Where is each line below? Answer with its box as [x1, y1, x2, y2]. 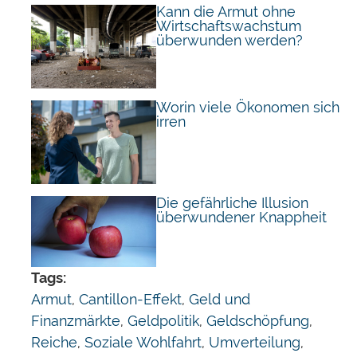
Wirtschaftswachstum [156, 17, 302, 34]
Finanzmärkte [30, 312, 120, 329]
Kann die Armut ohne [156, 2, 296, 20]
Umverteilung [208, 333, 300, 351]
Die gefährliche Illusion [156, 194, 309, 211]
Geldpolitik [127, 312, 199, 329]
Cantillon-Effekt [78, 290, 182, 308]
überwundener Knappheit [156, 208, 328, 226]
